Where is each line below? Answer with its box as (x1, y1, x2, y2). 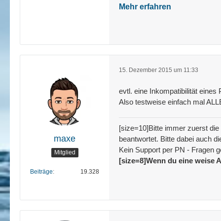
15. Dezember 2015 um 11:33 (119, 67, 198, 74)
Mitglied (54, 149, 75, 156)
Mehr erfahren (119, 2, 171, 11)
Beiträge (30, 168, 53, 175)
